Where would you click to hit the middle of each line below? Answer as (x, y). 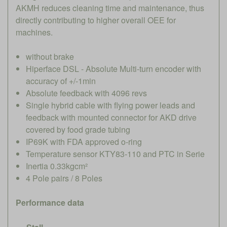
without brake (50, 56)
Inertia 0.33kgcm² (57, 166)
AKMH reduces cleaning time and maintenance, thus (110, 8)
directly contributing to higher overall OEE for (96, 20)
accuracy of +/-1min (61, 81)
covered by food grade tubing (78, 129)
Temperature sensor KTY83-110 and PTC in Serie (115, 154)
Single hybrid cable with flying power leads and (110, 105)
